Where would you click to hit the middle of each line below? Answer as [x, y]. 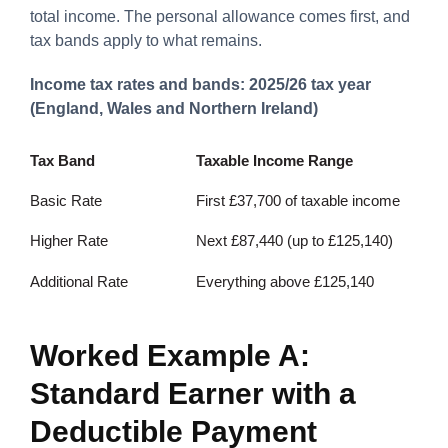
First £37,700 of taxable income [298, 200]
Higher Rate [69, 240]
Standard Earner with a [193, 393]
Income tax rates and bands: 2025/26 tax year [200, 84]
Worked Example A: [170, 355]
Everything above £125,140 [285, 281]
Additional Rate [79, 281]
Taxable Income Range [274, 160]
